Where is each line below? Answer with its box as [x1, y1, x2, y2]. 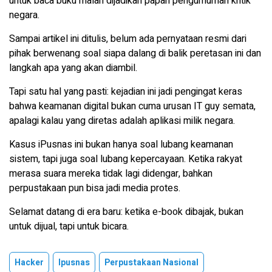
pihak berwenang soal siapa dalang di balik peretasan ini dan [9, 46, 261, 61]
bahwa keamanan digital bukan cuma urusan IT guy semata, [9, 98, 256, 114]
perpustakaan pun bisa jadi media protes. [9, 180, 180, 195]
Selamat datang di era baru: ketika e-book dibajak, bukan [9, 204, 243, 219]
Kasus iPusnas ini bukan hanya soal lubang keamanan [9, 137, 233, 152]
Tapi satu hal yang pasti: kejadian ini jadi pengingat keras [9, 84, 242, 99]
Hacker [15, 256, 44, 269]
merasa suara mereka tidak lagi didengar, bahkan [9, 166, 212, 181]
